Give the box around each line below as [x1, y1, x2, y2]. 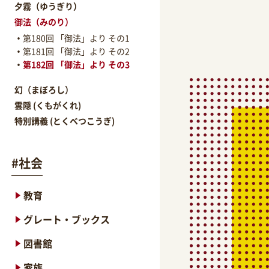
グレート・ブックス [23, 212, 110, 227]
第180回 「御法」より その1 [23, 31, 130, 44]
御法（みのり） [14, 16, 74, 28]
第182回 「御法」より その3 [23, 58, 130, 70]
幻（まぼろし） [14, 83, 74, 95]
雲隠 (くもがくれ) [14, 98, 82, 111]
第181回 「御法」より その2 [23, 44, 130, 57]
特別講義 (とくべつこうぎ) [14, 114, 115, 127]
